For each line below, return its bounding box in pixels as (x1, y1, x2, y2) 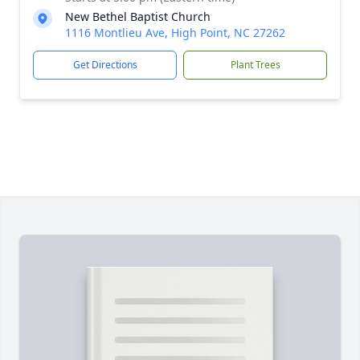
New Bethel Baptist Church (65, 9, 211, 24)
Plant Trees (230, 58, 280, 72)
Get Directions (72, 58, 137, 72)
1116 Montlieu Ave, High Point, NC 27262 (65, 25, 285, 40)
